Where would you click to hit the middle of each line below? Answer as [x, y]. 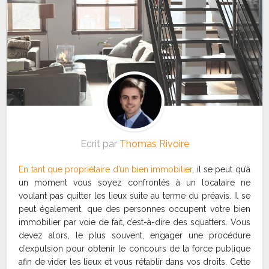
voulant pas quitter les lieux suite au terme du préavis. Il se [134, 195]
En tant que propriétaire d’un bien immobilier [106, 169]
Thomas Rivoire [154, 144]
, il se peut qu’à [221, 169]
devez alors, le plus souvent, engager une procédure [134, 235]
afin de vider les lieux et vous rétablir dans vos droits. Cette [134, 261]
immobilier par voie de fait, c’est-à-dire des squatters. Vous [134, 222]
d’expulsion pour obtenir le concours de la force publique [134, 248]
